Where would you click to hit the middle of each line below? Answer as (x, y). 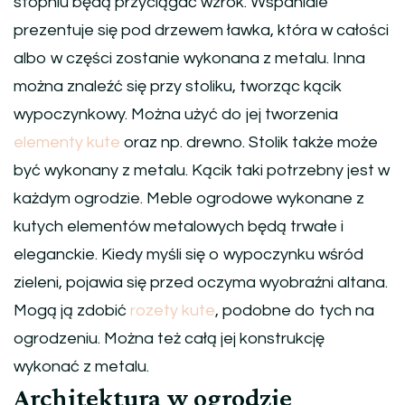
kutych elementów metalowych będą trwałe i (179, 226)
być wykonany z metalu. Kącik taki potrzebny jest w (202, 170)
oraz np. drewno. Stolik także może (249, 142)
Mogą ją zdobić (72, 310)
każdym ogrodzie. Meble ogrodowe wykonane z (189, 198)
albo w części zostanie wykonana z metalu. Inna (189, 58)
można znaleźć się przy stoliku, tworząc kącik (178, 86)
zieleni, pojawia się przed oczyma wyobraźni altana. (201, 282)
